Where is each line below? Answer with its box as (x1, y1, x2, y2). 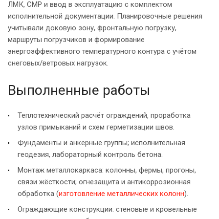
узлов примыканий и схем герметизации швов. (18, 122, 175, 131)
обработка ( (18, 189, 59, 198)
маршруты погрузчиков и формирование (8, 35, 145, 44)
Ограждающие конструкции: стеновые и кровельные (18, 204, 197, 214)
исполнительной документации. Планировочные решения (8, 11, 202, 21)
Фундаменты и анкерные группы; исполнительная (18, 138, 185, 147)
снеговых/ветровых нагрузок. (8, 58, 109, 67)
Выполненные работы (8, 82, 151, 98)
